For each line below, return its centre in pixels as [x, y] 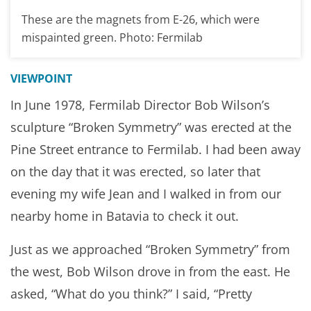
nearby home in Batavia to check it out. [125, 216]
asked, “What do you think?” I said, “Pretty [131, 294]
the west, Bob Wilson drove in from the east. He [150, 272]
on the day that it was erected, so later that [135, 172]
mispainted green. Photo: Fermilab [112, 38]
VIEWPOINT [41, 79]
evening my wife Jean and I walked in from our [146, 194]
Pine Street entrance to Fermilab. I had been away [155, 150]
